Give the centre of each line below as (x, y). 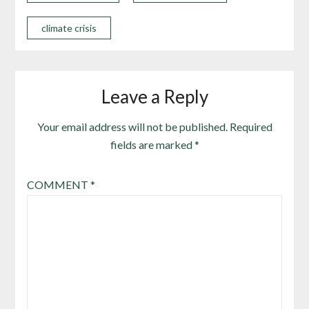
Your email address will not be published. (132, 127)
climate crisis (69, 28)
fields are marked (152, 145)
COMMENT (58, 185)
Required (251, 127)
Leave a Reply (154, 97)
